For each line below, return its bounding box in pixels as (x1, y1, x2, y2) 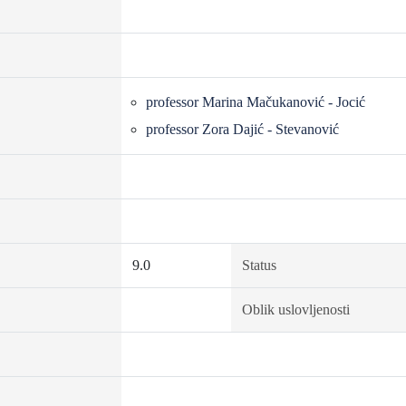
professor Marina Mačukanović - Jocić (145, 94, 365, 110)
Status (241, 257, 276, 273)
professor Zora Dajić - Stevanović (145, 121, 339, 137)
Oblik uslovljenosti (241, 302, 350, 317)
